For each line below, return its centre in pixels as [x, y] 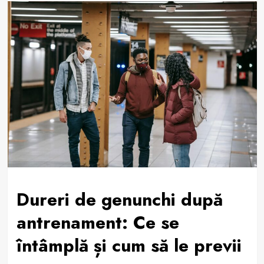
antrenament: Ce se [98, 222]
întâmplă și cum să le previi [129, 245]
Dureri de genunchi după [119, 199]
